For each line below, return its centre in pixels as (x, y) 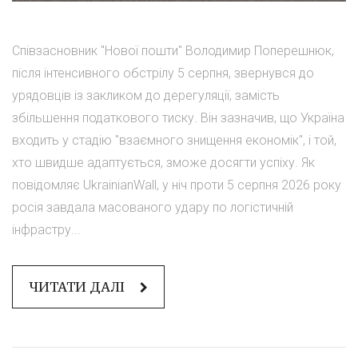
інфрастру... (46, 230)
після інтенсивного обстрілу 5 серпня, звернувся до (163, 73)
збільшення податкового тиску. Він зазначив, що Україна (178, 118)
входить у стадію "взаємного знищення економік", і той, (174, 140)
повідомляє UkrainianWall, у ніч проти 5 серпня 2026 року (177, 185)
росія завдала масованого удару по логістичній (153, 207)
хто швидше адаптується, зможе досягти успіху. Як (163, 163)
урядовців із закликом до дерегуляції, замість (146, 95)
